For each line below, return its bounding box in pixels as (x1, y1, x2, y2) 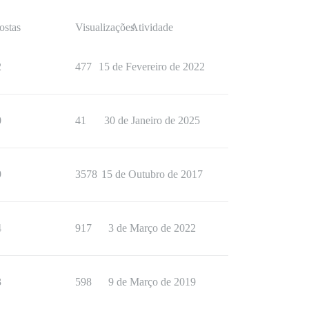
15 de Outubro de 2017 (101, 168, 203, 181)
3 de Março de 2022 (108, 222, 196, 235)
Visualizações (75, 21, 134, 34)
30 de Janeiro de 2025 (103, 114, 200, 127)
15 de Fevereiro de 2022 (99, 61, 205, 73)
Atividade (130, 21, 173, 34)
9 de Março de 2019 (108, 276, 196, 288)
